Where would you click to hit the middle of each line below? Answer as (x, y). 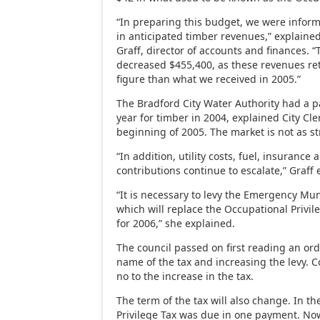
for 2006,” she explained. (176, 223)
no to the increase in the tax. (185, 276)
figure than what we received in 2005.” (209, 79)
